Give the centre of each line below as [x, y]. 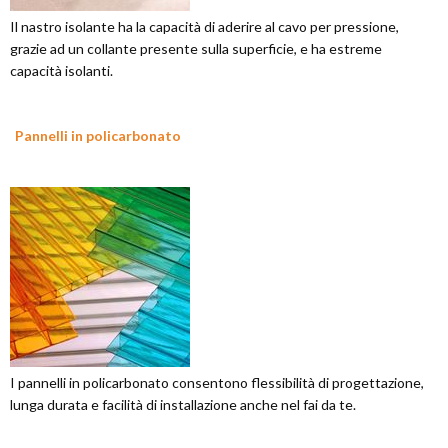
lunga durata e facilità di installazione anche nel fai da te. [183, 405]
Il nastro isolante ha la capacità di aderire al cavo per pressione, [204, 27]
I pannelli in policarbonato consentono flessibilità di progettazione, [217, 383]
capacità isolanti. [61, 71]
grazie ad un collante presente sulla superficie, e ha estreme [196, 49]
